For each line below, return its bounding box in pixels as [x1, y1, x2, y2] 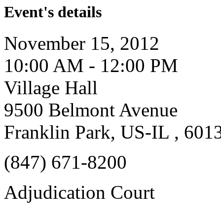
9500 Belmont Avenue [4, 99, 178, 121]
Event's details [4, 3, 102, 21]
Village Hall [4, 77, 98, 99]
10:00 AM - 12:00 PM [4, 55, 178, 76]
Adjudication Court [4, 182, 155, 203]
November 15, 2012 [4, 33, 159, 54]
